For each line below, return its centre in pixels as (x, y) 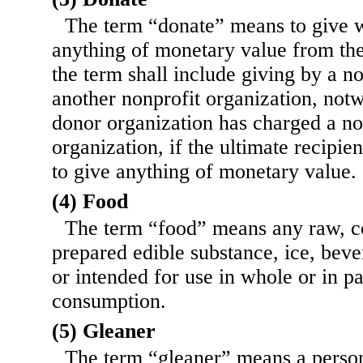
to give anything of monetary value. (204, 172)
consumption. (109, 301)
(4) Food (90, 202)
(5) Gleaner (104, 331)
